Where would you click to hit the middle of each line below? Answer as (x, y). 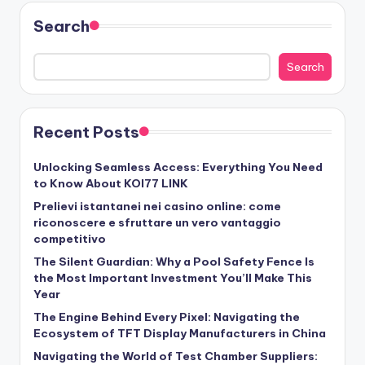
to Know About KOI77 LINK (111, 183)
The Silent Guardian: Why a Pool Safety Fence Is (174, 261)
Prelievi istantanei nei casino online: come (157, 206)
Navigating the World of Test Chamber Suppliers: (176, 356)
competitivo (70, 238)
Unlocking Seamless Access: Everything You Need (178, 167)
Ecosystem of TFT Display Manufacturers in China (180, 333)
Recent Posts (86, 132)
